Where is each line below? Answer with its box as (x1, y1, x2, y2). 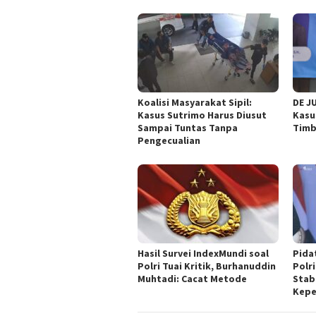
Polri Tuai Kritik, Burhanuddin (138, 260, 276, 273)
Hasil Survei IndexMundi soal (138, 247, 269, 260)
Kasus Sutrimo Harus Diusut (138, 109, 267, 122)
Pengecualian (138, 134, 200, 147)
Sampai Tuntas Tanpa (138, 121, 238, 135)
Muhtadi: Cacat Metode (138, 272, 247, 286)
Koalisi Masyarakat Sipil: (138, 96, 252, 109)
